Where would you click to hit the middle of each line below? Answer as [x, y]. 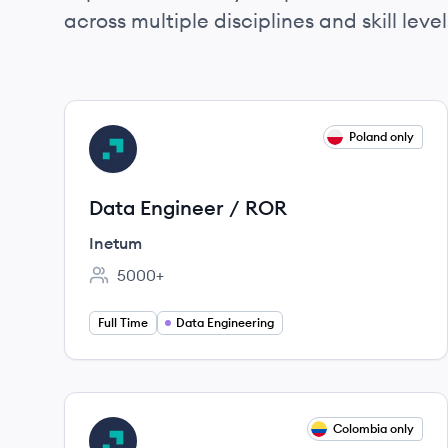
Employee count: [150, 285]
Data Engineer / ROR [188, 207]
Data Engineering [225, 322]
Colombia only [373, 428]
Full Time [123, 322]
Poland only [381, 136]
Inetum [115, 243]
